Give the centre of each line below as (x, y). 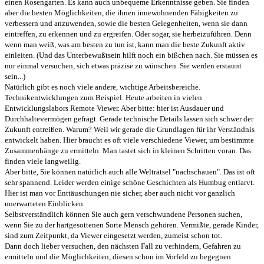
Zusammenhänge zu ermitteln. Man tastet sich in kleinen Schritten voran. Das (128, 150)
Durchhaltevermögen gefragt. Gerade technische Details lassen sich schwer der (129, 118)
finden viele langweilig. (43, 161)
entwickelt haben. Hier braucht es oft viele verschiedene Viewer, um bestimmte (129, 140)
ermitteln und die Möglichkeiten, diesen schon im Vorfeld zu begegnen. (119, 256)
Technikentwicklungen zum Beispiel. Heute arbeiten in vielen (103, 97)
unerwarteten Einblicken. (45, 203)
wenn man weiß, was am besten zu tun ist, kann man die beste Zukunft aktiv (125, 44)
